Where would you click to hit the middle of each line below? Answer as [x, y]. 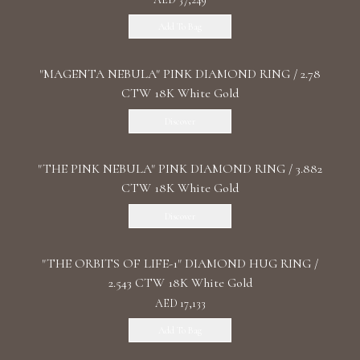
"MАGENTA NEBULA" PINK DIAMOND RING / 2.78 [180, 74]
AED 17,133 [180, 303]
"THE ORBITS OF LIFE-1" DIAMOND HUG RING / [180, 264]
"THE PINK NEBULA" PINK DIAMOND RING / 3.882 [180, 169]
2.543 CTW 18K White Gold [180, 283]
